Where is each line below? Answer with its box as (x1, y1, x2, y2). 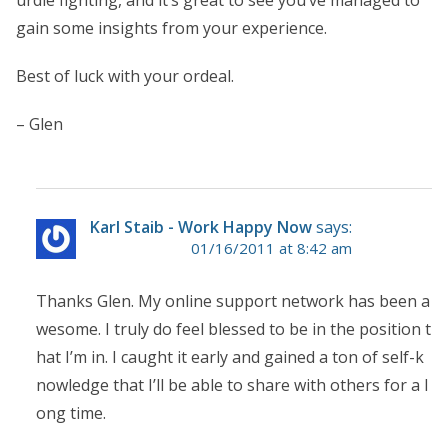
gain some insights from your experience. (16, 16, 327, 39)
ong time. (36, 401, 106, 424)
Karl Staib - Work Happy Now (90, 215, 312, 238)
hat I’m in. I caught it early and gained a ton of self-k (36, 345, 424, 368)
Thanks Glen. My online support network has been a (36, 289, 430, 312)
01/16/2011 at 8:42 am (191, 237, 352, 258)
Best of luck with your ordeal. (16, 64, 234, 87)
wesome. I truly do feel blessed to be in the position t (36, 317, 431, 340)
